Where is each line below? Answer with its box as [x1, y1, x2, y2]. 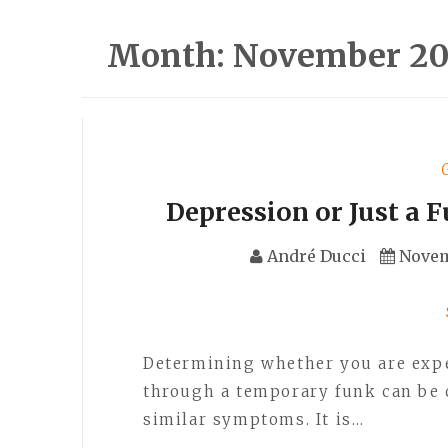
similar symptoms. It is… [143, 410, 365, 429]
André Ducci [267, 246, 367, 266]
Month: [107, 36, 233, 76]
